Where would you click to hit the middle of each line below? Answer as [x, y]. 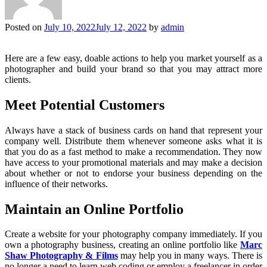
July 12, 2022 [121, 27]
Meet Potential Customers [85, 105]
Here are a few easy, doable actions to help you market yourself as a [133, 58]
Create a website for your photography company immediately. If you [133, 234]
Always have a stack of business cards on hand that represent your [133, 130]
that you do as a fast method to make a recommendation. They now [133, 151]
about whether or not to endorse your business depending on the [133, 173]
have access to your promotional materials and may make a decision [133, 162]
